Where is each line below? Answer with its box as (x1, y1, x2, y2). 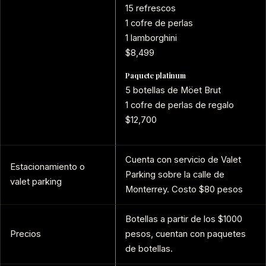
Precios (10, 229, 41, 240)
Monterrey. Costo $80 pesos (125, 184, 243, 195)
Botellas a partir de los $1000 (125, 214, 242, 225)
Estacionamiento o (10, 161, 85, 173)
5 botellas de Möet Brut (125, 84, 221, 96)
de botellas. (125, 243, 173, 255)
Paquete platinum (125, 70, 186, 80)
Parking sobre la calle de (125, 169, 224, 180)
